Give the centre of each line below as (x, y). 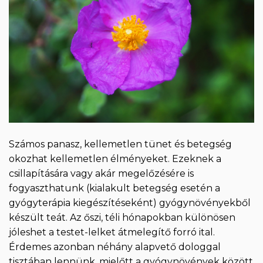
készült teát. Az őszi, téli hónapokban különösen (122, 217)
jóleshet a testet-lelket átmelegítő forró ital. (112, 232)
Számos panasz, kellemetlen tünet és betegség (120, 144)
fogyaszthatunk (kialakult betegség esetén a (114, 188)
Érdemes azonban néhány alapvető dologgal (115, 247)
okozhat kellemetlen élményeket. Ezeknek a (115, 159)
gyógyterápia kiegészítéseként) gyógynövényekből (130, 203)
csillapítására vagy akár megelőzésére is (101, 173)
